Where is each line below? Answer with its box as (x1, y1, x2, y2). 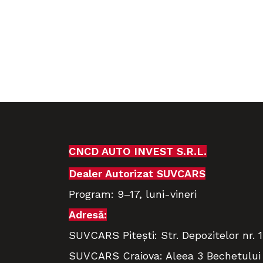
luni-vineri (146, 187, 200, 200)
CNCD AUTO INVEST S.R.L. (69, 144, 207, 157)
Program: (69, 187, 117, 200)
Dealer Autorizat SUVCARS (69, 167, 205, 180)
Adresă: (69, 208, 107, 221)
